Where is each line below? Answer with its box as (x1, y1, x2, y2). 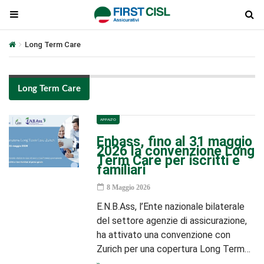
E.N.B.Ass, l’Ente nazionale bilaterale (97, 201, 245, 212)
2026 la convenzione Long (97, 143, 255, 159)
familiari (97, 162, 146, 178)
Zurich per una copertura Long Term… (97, 243, 253, 255)
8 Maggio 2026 (105, 183, 151, 192)
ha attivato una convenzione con (97, 229, 231, 240)
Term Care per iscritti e (97, 153, 240, 169)
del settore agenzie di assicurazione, (97, 215, 247, 226)
